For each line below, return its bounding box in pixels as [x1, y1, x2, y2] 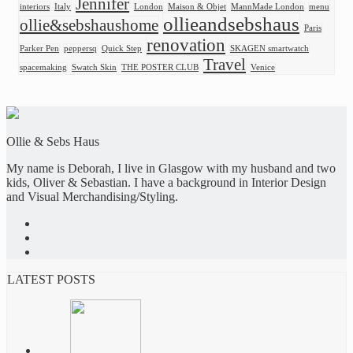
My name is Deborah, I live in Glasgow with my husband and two [6, 162, 336, 176]
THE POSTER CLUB [121, 63, 199, 72]
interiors [20, 2, 50, 12]
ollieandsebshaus [163, 13, 299, 35]
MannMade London [231, 2, 304, 12]
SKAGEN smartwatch [230, 44, 309, 54]
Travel [203, 56, 246, 74]
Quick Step [102, 44, 142, 54]
